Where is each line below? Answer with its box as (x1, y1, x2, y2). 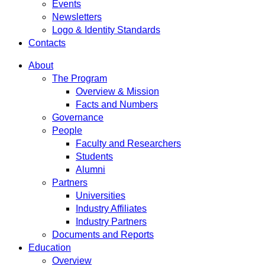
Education (28, 243, 71, 253)
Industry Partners (76, 216, 147, 227)
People (52, 125, 82, 135)
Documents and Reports (52, 230, 154, 240)
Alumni (76, 164, 105, 174)
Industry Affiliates (76, 203, 147, 214)
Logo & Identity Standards (52, 25, 160, 35)
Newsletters (52, 12, 102, 22)
